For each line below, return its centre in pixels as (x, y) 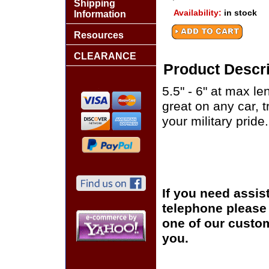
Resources (99, 35)
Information (100, 14)
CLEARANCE (105, 56)
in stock (240, 13)
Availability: (199, 13)
